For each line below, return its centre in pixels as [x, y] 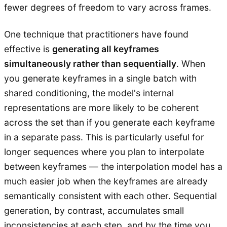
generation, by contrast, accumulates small [94, 210]
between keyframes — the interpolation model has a [113, 166]
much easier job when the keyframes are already [106, 181]
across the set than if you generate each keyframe [109, 122]
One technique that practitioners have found [96, 34]
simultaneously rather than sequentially [90, 63]
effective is [28, 49]
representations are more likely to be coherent [101, 107]
